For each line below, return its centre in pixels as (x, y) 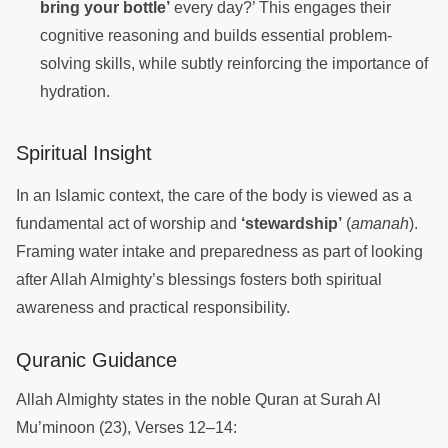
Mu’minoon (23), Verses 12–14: (128, 427)
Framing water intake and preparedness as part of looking (219, 251)
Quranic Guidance (99, 359)
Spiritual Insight (87, 152)
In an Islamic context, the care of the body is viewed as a (214, 195)
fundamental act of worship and (128, 223)
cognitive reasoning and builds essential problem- (216, 35)
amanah (380, 223)
